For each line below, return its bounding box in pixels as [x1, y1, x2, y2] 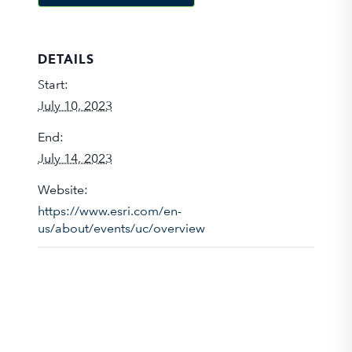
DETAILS [38, 52, 94, 67]
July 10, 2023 [38, 98, 112, 113]
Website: [38, 182, 88, 197]
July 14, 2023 [38, 151, 112, 166]
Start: [38, 77, 68, 92]
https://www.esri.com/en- [38, 203, 181, 218]
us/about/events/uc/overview [38, 221, 205, 236]
